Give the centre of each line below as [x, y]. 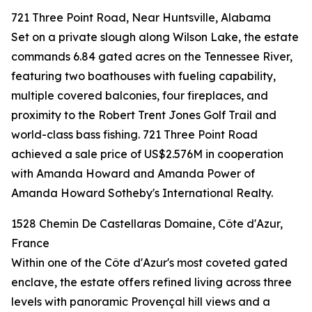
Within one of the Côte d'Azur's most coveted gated [149, 263]
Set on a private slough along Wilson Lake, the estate [155, 37]
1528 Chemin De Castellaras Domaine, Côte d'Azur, [147, 224]
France [30, 243]
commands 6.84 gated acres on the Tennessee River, [152, 57]
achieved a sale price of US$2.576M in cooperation [147, 154]
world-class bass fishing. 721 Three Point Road [134, 135]
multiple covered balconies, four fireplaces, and [140, 96]
